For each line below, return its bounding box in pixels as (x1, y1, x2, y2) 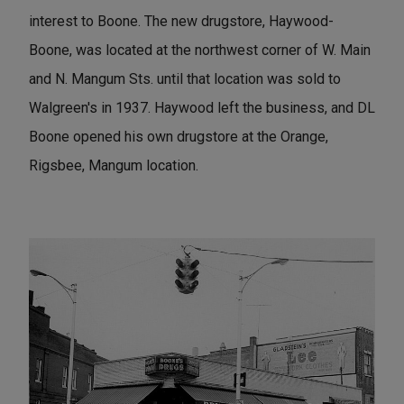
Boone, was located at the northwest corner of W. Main (29, 41, 371, 60)
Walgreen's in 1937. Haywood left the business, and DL (29, 99, 375, 117)
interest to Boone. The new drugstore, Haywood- (29, 13, 334, 31)
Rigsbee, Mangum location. (29, 157, 198, 175)
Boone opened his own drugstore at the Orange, (29, 128, 328, 146)
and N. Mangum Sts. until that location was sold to (29, 70, 341, 88)
